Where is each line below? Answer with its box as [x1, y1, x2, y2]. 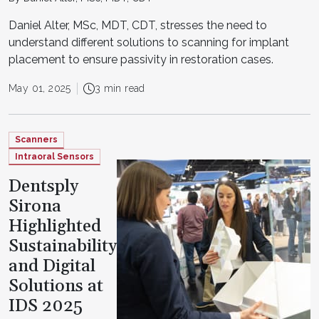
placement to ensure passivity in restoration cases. [9, 53, 273, 66]
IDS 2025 [9, 296, 83, 317]
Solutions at [9, 276, 103, 297]
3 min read [94, 83, 145, 94]
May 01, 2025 [9, 83, 71, 94]
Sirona [9, 196, 61, 217]
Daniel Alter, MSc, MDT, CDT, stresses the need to [9, 19, 267, 32]
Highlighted [9, 216, 101, 237]
